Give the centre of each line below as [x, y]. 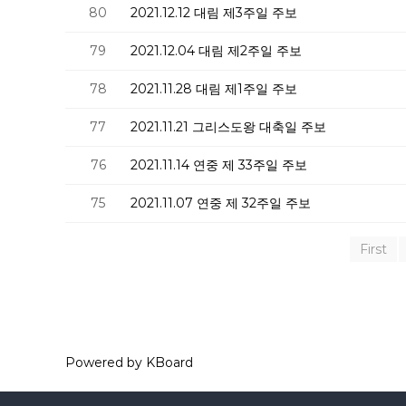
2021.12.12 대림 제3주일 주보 [214, 13]
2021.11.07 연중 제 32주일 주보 [221, 203]
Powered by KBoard [129, 362]
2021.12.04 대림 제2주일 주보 [216, 51]
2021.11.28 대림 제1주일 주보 [214, 89]
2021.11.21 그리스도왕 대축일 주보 [228, 127]
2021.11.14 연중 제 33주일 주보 [219, 165]
